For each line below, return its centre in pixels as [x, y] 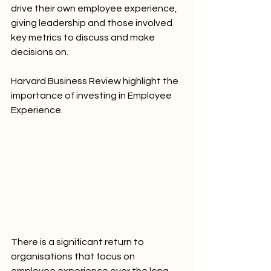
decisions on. [41, 52]
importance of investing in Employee [92, 96]
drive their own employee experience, [95, 8]
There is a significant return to [78, 242]
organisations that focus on [74, 257]
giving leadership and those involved [93, 23]
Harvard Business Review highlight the [96, 81]
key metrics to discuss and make [84, 38]
